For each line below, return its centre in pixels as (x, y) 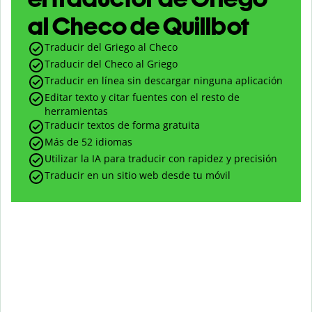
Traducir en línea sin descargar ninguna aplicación (164, 81)
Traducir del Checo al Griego (111, 64)
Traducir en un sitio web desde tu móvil (138, 175)
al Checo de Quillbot (139, 26)
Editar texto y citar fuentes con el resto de (142, 97)
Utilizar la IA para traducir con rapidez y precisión (161, 159)
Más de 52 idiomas (88, 142)
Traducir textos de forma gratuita (122, 125)
